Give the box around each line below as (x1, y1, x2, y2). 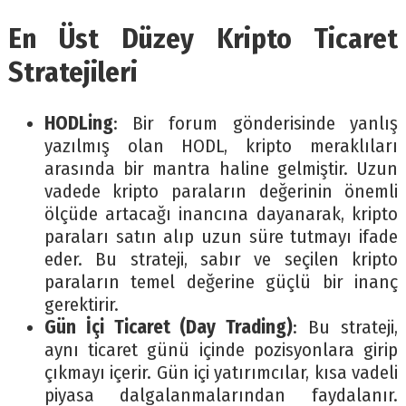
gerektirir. (43, 294, 119, 317)
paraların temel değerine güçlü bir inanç (43, 271, 399, 295)
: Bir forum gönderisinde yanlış (112, 112, 399, 136)
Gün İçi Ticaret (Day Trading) (43, 316, 294, 340)
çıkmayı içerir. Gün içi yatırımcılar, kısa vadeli (43, 362, 399, 385)
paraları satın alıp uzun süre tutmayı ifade (43, 226, 399, 249)
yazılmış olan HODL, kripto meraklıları (43, 135, 399, 159)
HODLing (43, 112, 113, 136)
